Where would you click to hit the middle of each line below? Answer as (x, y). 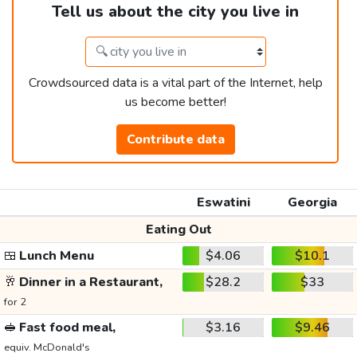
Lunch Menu (55, 256)
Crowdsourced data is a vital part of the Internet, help (175, 83)
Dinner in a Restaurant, (89, 282)
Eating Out (178, 230)
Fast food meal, (66, 328)
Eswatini (223, 203)
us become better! (175, 102)
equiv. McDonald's (47, 348)
